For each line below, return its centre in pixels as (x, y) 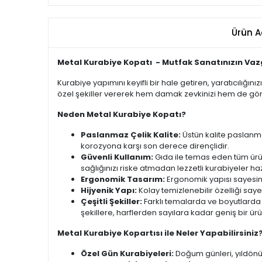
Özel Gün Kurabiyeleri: (127, 254)
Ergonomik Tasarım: (123, 180)
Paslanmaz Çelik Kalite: (131, 135)
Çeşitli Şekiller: (111, 202)
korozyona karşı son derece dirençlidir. (155, 146)
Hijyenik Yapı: (109, 191)
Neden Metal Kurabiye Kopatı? (122, 115)
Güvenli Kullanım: (117, 157)
